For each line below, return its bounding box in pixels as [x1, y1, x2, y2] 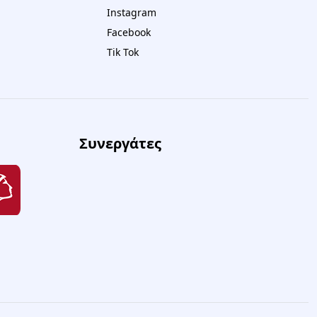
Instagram [106, 6, 156, 19]
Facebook [106, 25, 151, 39]
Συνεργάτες [79, 134, 161, 153]
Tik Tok [106, 45, 139, 59]
